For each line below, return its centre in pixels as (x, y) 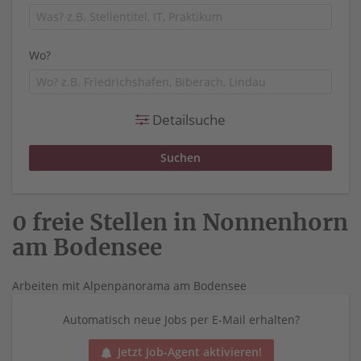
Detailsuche (187, 120)
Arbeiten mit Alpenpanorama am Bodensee (129, 285)
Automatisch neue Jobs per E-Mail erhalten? (181, 319)
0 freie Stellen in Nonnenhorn (180, 222)
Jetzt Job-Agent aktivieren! (190, 351)
